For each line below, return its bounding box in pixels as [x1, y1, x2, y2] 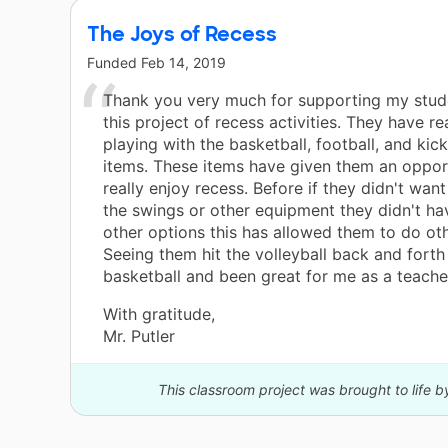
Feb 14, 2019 [141, 54, 226, 72]
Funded [87, 54, 141, 72]
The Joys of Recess [87, 21, 277, 48]
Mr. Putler [103, 326, 175, 347]
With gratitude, [103, 304, 215, 325]
